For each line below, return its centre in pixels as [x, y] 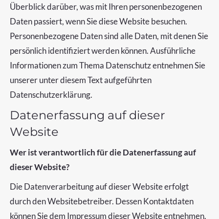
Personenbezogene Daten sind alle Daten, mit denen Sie [109, 36]
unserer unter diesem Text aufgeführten [81, 80]
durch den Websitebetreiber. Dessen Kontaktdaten [102, 201]
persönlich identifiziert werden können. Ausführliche [103, 51]
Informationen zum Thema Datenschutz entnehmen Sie [108, 65]
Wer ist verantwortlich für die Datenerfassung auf [103, 152]
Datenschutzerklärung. [51, 95]
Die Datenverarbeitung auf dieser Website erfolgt [99, 186]
